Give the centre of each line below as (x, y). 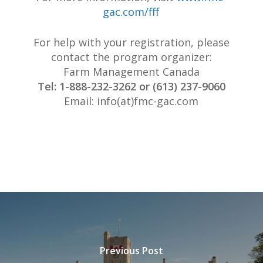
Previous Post (131, 250)
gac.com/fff (131, 12)
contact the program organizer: (131, 57)
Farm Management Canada (131, 72)
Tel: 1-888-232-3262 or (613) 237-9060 (131, 87)
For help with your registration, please (131, 43)
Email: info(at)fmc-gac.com (131, 101)
